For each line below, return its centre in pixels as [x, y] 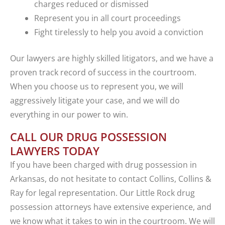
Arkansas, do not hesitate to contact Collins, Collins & [111, 179]
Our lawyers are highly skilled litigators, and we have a [112, 59]
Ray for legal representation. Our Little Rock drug [102, 193]
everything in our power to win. [69, 115]
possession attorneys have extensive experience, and [111, 207]
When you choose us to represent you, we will [97, 87]
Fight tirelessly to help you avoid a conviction [119, 32]
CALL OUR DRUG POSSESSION [88, 137]
